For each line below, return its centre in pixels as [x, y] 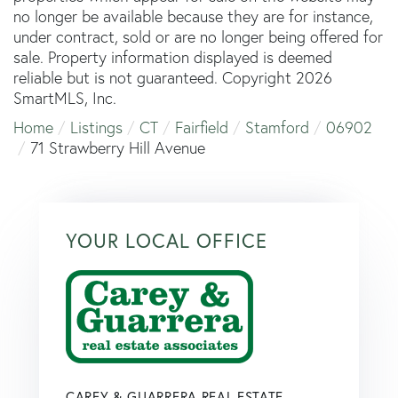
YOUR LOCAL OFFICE [167, 240]
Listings [96, 127]
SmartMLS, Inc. [65, 98]
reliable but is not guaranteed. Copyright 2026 [173, 77]
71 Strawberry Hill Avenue [118, 147]
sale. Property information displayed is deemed [173, 57]
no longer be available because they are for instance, [193, 16]
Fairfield [202, 127]
